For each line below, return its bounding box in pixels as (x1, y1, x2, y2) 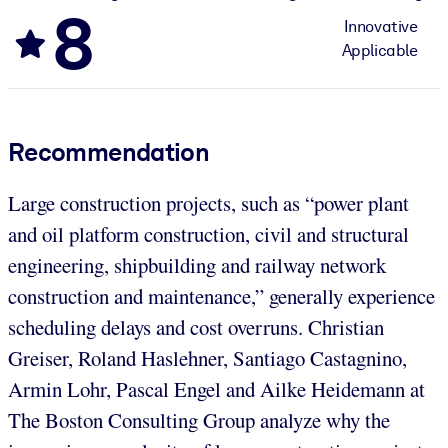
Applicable (341, 40, 418, 60)
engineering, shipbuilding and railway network (8, 250, 386, 279)
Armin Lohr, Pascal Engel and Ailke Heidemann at (8, 374, 425, 403)
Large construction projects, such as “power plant (8, 188, 409, 217)
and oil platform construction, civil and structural (8, 219, 409, 248)
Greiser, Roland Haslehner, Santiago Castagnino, (8, 343, 407, 372)
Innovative (343, 16, 418, 36)
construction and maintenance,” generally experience (8, 281, 435, 310)
